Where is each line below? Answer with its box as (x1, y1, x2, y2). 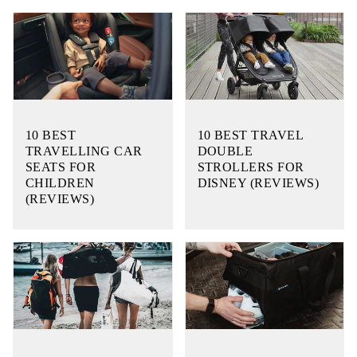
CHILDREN (25, 175, 95, 190)
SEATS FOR (25, 159, 96, 174)
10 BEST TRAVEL (197, 127, 304, 142)
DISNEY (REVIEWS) (197, 175, 320, 190)
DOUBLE (197, 143, 253, 158)
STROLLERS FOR (197, 159, 304, 174)
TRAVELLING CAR (25, 143, 143, 158)
